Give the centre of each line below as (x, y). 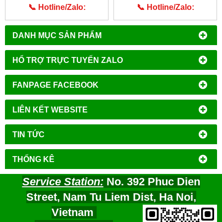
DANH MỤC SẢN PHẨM (57, 35)
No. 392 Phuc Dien (152, 182)
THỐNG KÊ (33, 159)
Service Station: (63, 182)
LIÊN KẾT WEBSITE (50, 110)
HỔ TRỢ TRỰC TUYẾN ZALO (68, 60)
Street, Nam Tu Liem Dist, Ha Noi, (111, 197)
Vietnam (74, 213)
